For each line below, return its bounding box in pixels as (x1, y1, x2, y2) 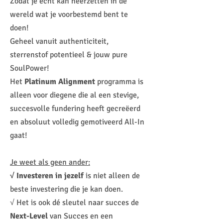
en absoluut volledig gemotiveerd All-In (10, 117, 144, 127)
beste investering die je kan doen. (10, 184, 123, 194)
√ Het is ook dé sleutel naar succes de (10, 198, 139, 208)
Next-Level (10, 211, 48, 221)
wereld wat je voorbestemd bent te (10, 9, 128, 19)
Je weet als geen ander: (10, 157, 90, 167)
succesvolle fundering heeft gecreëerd (10, 104, 140, 113)
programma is (95, 77, 143, 87)
